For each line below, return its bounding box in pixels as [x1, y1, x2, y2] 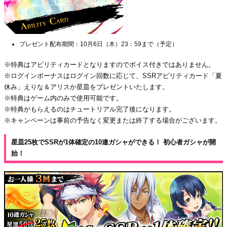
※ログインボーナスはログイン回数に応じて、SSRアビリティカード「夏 [4, 71, 222, 80]
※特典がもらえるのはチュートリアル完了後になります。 [4, 105, 175, 113]
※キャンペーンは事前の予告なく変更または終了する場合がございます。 [4, 116, 221, 124]
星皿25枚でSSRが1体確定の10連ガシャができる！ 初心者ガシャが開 [11, 138, 216, 146]
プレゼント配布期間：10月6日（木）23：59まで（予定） [19, 40, 178, 48]
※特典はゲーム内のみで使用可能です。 [4, 94, 123, 102]
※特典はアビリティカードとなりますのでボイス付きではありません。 [4, 60, 215, 68]
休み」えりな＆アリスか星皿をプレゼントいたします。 [4, 83, 169, 91]
